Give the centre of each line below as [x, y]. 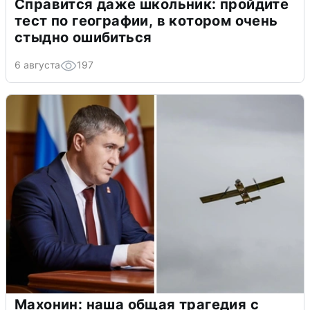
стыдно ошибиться [83, 38]
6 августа [37, 65]
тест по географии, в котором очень [146, 21]
